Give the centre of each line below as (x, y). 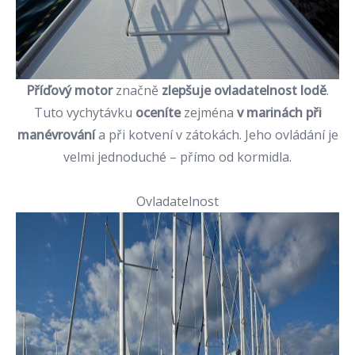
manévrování (57, 135)
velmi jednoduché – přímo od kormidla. (177, 157)
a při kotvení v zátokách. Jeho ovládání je (218, 135)
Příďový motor (69, 90)
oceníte (158, 113)
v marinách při (279, 113)
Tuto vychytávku (84, 113)
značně (137, 90)
